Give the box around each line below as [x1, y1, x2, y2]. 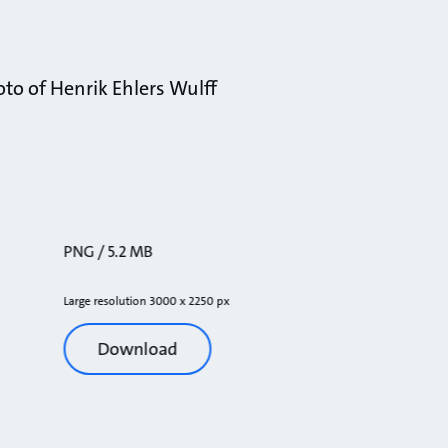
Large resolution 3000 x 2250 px [63, 292, 230, 309]
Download [97, 336, 178, 361]
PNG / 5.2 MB [63, 240, 153, 262]
